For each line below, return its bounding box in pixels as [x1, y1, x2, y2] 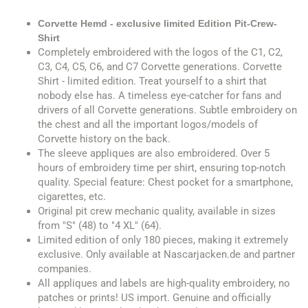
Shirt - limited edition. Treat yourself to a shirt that [38, 75, 267, 87]
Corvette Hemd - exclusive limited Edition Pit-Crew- [38, 18, 277, 29]
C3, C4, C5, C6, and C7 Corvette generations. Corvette [38, 60, 282, 73]
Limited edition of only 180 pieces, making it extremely [38, 234, 288, 246]
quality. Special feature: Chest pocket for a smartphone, [38, 176, 293, 188]
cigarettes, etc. [38, 190, 106, 203]
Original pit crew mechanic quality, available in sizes [38, 205, 276, 217]
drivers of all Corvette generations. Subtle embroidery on [38, 104, 297, 116]
